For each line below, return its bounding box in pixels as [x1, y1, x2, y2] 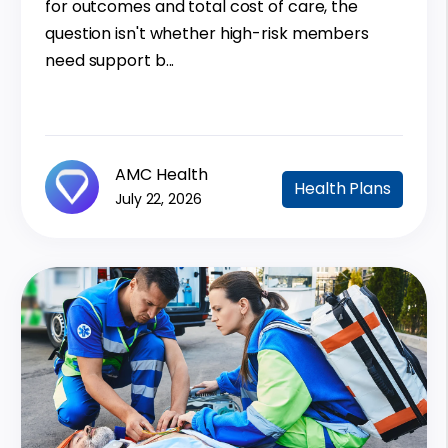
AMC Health [115, 163, 208, 187]
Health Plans [294, 177, 391, 201]
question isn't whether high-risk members [45, 22, 369, 46]
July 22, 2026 [115, 189, 202, 210]
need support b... [45, 49, 175, 73]
